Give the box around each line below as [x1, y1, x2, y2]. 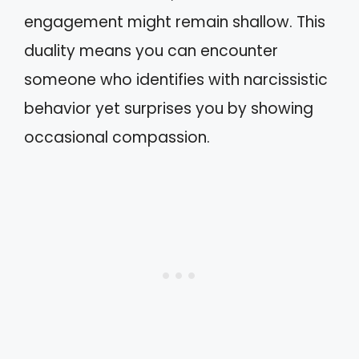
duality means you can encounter [24, 40, 278, 62]
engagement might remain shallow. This [24, 11, 325, 33]
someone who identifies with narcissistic [24, 69, 328, 91]
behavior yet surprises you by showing [24, 98, 313, 119]
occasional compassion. [24, 127, 210, 148]
